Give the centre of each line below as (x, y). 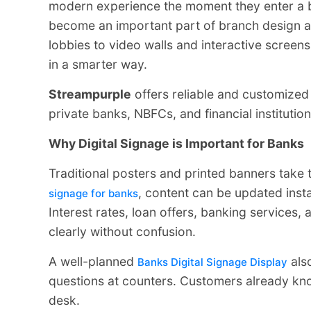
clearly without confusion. (122, 231)
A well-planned (93, 261)
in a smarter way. (98, 64)
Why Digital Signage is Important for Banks (176, 143)
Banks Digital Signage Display (212, 262)
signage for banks (93, 193)
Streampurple (90, 94)
